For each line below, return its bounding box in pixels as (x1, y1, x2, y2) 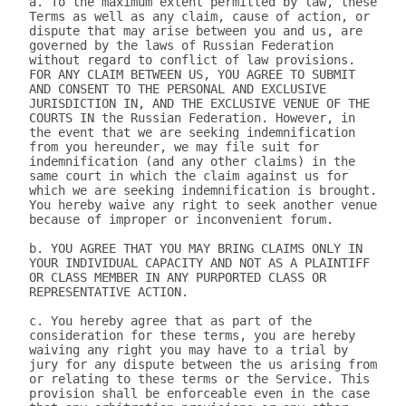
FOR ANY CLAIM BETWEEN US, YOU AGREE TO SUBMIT (29, 67, 355, 82)
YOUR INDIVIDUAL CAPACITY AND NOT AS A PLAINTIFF (29, 256, 370, 270)
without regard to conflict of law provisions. (29, 53, 355, 67)
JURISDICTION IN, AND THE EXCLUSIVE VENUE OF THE (29, 96, 370, 111)
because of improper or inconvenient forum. (29, 212, 333, 227)
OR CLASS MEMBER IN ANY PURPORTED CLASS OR (29, 270, 326, 285)
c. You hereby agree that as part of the (29, 314, 312, 328)
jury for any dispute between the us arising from (29, 357, 377, 372)
